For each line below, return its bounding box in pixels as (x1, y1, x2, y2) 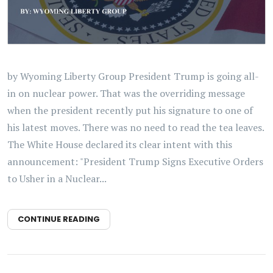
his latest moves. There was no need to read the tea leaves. (7, 121, 264, 135)
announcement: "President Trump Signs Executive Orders (7, 155, 263, 169)
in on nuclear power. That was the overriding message (7, 87, 245, 101)
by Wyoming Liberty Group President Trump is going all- (7, 69, 259, 83)
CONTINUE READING (18, 213, 100, 225)
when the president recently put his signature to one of (7, 104, 253, 118)
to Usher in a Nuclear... (7, 172, 107, 186)
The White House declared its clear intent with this (7, 138, 232, 152)
